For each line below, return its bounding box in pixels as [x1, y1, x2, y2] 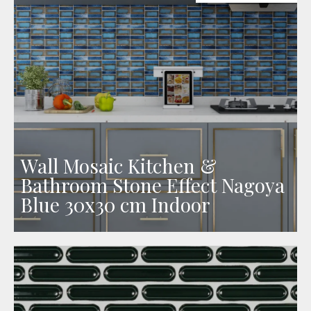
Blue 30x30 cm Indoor [21, 191, 210, 217]
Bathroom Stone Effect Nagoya [21, 171, 285, 198]
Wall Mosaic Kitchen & [21, 152, 217, 178]
